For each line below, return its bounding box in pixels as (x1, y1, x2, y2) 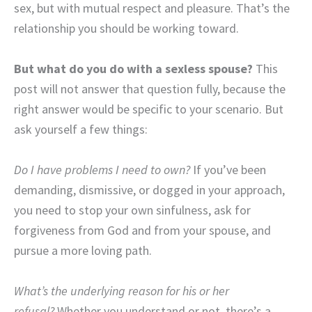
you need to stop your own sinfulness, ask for (14, 201, 251, 218)
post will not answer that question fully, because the (14, 81, 286, 97)
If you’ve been (190, 161, 266, 178)
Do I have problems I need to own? (14, 161, 190, 178)
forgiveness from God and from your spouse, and (14, 221, 271, 238)
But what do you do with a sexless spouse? (14, 61, 253, 77)
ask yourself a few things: (14, 121, 148, 138)
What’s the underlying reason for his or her (14, 282, 229, 299)
